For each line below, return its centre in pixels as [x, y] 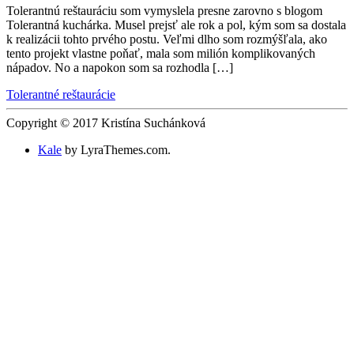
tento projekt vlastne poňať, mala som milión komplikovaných [161, 54]
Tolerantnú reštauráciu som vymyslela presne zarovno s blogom [164, 11]
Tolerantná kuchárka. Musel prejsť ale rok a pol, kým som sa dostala [176, 25]
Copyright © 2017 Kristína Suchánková [106, 123]
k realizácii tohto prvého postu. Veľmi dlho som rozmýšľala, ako [167, 40]
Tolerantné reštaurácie [61, 95]
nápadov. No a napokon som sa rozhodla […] [120, 68]
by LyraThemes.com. [116, 150]
